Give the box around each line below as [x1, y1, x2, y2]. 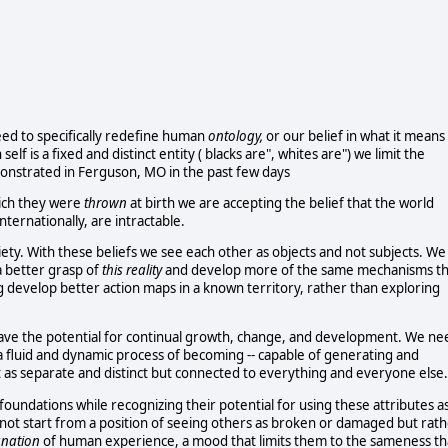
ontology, [208, 126, 263, 145]
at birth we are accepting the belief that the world [127, 193, 434, 212]
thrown [84, 193, 127, 212]
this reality [102, 261, 162, 280]
